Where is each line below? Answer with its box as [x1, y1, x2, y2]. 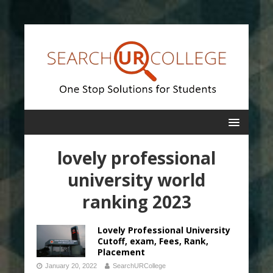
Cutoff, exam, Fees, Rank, [97, 235, 208, 247]
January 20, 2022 [45, 262, 97, 269]
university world [68, 168, 205, 191]
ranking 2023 [82, 190, 191, 213]
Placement [97, 246, 145, 258]
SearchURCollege [113, 262, 166, 269]
